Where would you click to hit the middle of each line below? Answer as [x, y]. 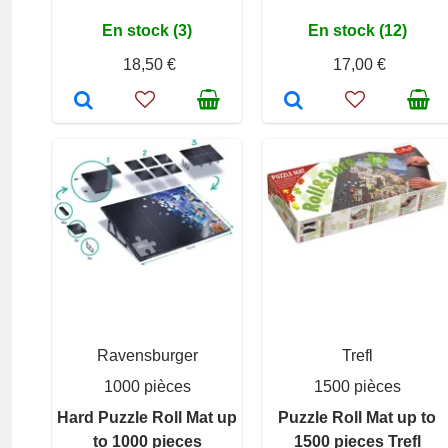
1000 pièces [147, 386]
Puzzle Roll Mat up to [357, 417]
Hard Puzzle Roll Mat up [147, 417]
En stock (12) [357, 30]
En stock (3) [147, 30]
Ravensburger [147, 355]
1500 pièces [357, 386]
